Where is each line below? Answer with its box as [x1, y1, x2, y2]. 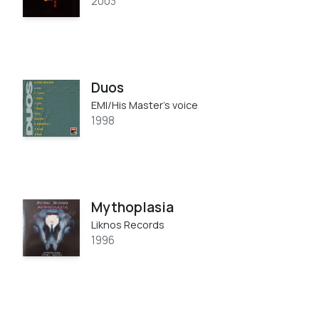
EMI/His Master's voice [91, 98, 198, 112]
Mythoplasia [91, 197, 174, 216]
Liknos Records [91, 217, 164, 231]
